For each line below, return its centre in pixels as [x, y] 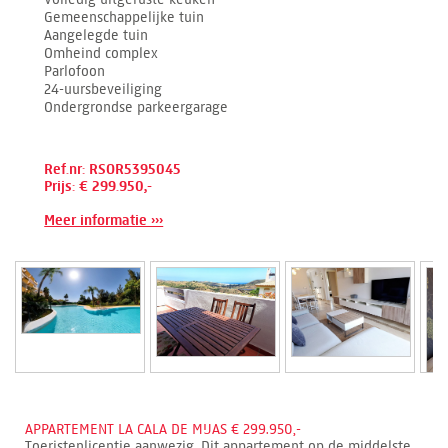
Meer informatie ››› [104, 220]
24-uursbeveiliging [103, 89]
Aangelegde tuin [96, 35]
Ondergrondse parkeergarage [136, 107]
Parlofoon [75, 71]
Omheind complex [101, 53]
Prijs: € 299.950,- [98, 186]
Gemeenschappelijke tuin [124, 17]
